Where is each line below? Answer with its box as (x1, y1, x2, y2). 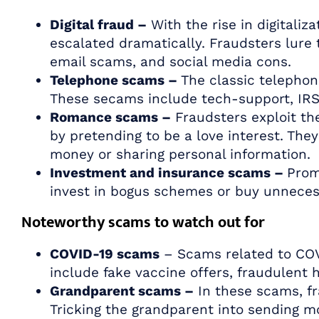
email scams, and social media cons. (50, 53, 291, 70)
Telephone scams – (50, 71, 177, 88)
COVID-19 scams (50, 245, 159, 262)
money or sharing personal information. (50, 145, 310, 162)
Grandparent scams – (50, 282, 194, 299)
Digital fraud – (50, 16, 147, 33)
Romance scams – (50, 108, 171, 125)
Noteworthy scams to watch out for (21, 209, 265, 236)
